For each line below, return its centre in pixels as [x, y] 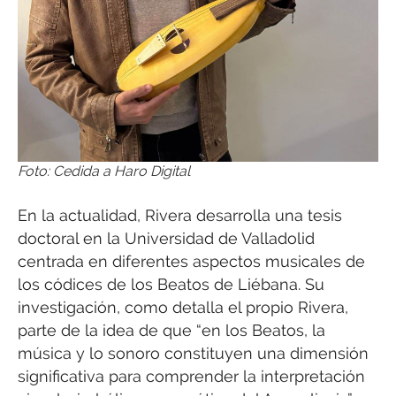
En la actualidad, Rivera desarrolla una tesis [180, 216]
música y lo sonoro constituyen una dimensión [193, 354]
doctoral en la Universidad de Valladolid [166, 239]
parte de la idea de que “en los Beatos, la [171, 331]
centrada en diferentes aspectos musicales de [191, 262]
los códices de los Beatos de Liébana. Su [171, 285]
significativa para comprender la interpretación [191, 377]
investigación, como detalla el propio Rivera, [183, 308]
